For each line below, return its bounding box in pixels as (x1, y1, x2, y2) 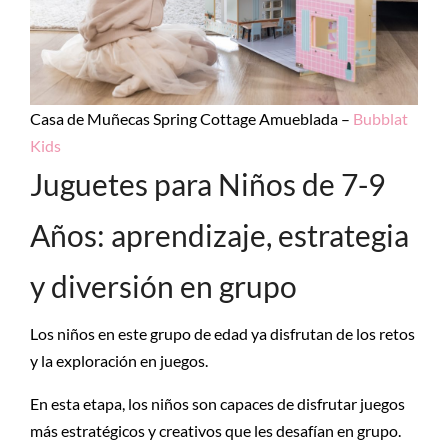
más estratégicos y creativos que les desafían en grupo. (30, 421, 404, 440)
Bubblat (353, 109, 408, 128)
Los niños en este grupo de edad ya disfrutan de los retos (30, 324, 415, 343)
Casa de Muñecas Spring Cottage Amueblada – (30, 109, 353, 128)
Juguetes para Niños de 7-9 (30, 166, 385, 202)
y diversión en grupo (30, 268, 297, 304)
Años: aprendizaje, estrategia (30, 217, 409, 253)
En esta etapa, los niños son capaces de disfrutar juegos (30, 394, 405, 413)
